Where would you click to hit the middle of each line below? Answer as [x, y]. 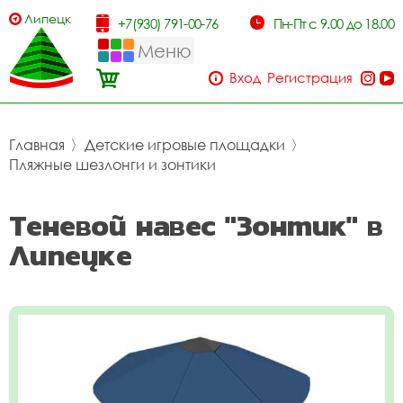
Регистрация [310, 77]
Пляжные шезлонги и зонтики [112, 165]
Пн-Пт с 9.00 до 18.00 [333, 23]
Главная [37, 145]
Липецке [71, 255]
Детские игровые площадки [185, 145]
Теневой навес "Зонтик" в [196, 225]
